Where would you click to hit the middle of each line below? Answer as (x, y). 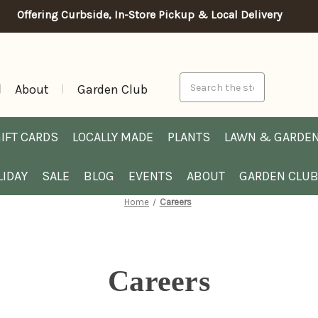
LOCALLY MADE (113, 137)
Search (196, 80)
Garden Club (113, 89)
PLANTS (188, 137)
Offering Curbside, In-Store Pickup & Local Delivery (149, 15)
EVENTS (150, 176)
